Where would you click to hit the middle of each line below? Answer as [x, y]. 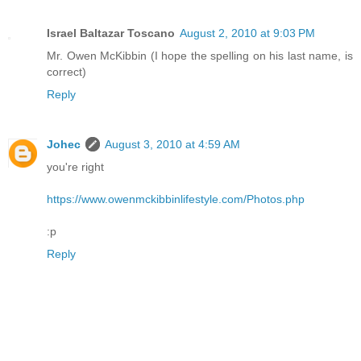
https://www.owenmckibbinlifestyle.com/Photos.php [176, 199]
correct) [66, 72]
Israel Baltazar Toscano [111, 33]
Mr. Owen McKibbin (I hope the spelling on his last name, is [200, 56]
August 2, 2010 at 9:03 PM [247, 33]
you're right [75, 167]
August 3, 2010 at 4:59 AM [172, 145]
